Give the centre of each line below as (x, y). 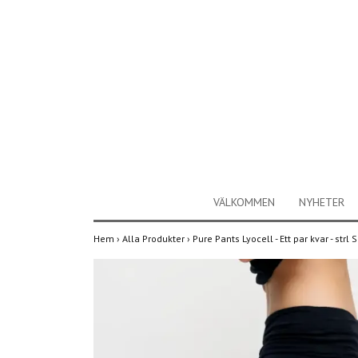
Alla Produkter (155, 239)
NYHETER (321, 202)
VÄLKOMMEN (244, 202)
